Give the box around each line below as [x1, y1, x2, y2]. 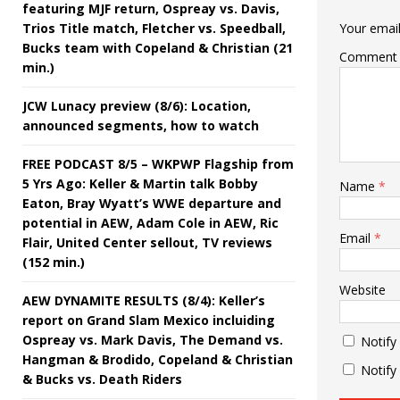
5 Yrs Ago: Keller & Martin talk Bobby [22, 174, 258, 192]
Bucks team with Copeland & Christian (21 [22, 38, 293, 56]
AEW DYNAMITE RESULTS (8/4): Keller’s [22, 291, 265, 309]
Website [338, 280, 386, 298]
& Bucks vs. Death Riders [22, 370, 182, 387]
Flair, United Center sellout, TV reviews [22, 233, 272, 251]
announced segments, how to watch [22, 116, 259, 134]
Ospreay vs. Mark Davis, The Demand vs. [22, 330, 283, 348]
